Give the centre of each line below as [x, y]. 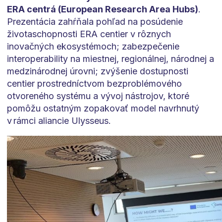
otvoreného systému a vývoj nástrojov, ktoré [98, 96]
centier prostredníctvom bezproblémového [94, 84]
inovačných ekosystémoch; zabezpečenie [93, 47]
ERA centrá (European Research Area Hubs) [102, 9]
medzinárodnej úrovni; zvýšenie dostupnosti [97, 71]
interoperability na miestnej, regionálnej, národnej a [110, 59]
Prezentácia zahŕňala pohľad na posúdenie [95, 22]
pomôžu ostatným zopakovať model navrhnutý [103, 109]
